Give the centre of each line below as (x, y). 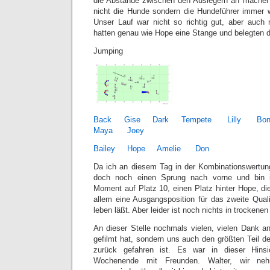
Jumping (108, 51)
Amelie (169, 149)
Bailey (104, 149)
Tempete (197, 120)
